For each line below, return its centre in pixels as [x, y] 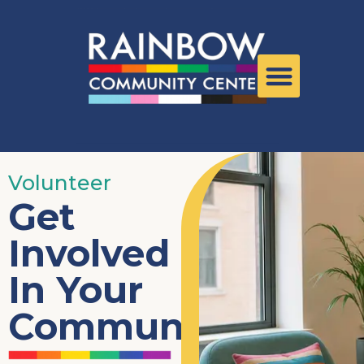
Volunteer [60, 183]
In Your [76, 290]
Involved [89, 253]
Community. [125, 326]
